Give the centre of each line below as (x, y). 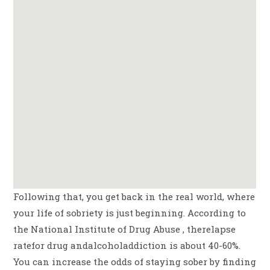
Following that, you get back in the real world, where (134, 197)
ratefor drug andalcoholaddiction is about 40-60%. (127, 246)
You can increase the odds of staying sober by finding (135, 262)
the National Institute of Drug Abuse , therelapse (125, 229)
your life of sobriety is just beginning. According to (130, 213)
